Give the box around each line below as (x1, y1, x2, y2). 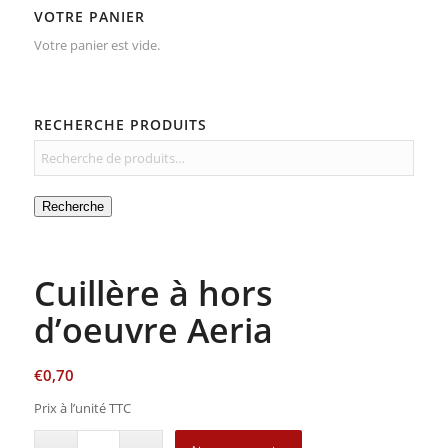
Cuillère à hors (33, 270, 273, 317)
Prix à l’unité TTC (33, 399, 131, 418)
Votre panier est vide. (33, 36, 160, 55)
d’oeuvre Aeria (33, 307, 273, 354)
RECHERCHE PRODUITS (33, 115, 207, 135)
